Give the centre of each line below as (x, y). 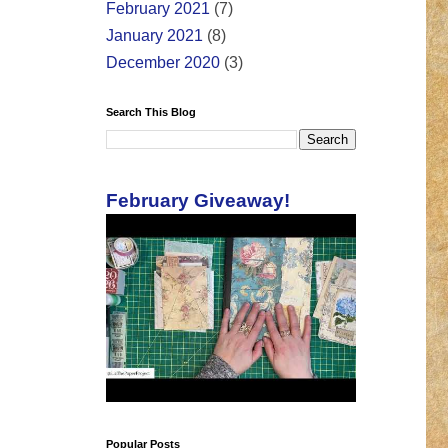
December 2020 (163, 63)
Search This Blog (151, 112)
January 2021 (154, 36)
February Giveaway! (198, 201)
